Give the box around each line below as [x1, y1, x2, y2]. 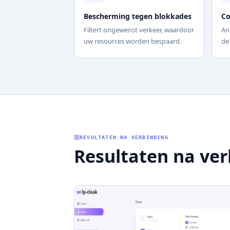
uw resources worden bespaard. [84, 36, 181, 46]
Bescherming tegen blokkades [84, 11, 191, 21]
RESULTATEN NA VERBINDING [80, 134, 168, 140]
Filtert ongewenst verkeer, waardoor [84, 25, 194, 34]
